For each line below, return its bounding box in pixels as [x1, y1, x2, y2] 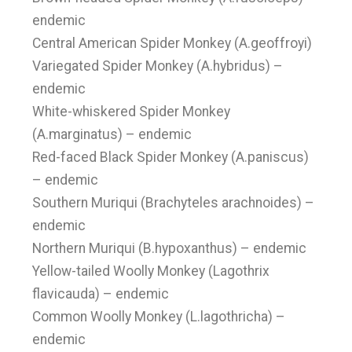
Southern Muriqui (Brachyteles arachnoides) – [32, 195, 315, 211]
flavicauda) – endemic [32, 286, 170, 302]
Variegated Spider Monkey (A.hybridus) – [32, 58, 284, 74]
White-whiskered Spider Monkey [32, 104, 231, 119]
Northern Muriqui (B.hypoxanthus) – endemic [32, 240, 307, 256]
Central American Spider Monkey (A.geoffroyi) [32, 35, 313, 51]
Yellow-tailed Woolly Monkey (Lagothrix [32, 263, 270, 279]
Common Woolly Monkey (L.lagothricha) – [32, 309, 286, 324]
